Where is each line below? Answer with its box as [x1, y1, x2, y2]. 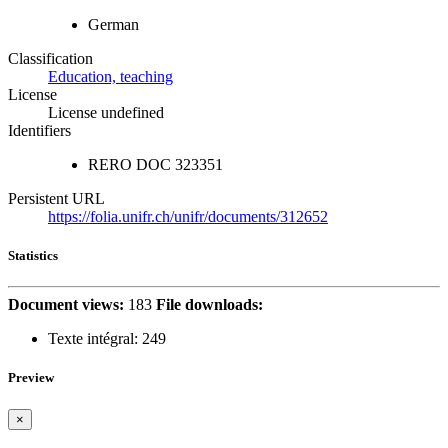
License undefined [48, 103, 164, 121]
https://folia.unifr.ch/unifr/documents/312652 [48, 207, 328, 225]
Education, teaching [48, 67, 173, 85]
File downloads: [156, 296, 263, 314]
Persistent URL [8, 189, 105, 207]
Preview [8, 370, 54, 386]
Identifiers [8, 121, 71, 139]
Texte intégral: [48, 330, 138, 348]
